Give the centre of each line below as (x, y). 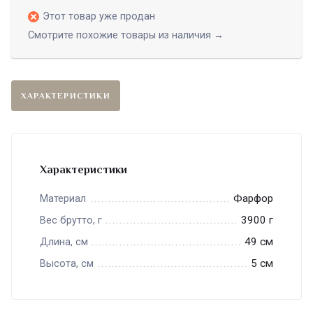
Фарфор (253, 199)
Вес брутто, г (71, 221)
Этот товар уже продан (99, 17)
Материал (63, 199)
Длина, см (64, 242)
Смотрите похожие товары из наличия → (126, 36)
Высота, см (67, 264)
